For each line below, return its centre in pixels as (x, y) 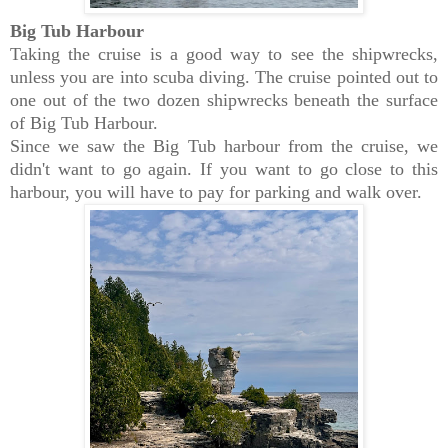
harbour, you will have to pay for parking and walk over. (218, 192)
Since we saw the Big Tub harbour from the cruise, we (224, 146)
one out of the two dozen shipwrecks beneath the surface (224, 100)
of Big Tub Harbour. (86, 123)
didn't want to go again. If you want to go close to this (224, 169)
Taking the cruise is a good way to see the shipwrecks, (224, 54)
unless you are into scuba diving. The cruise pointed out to (224, 77)
